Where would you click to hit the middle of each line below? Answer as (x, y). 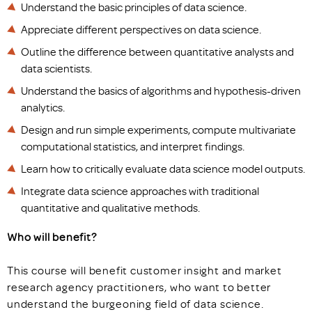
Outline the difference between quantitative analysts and (157, 52)
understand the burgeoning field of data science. (135, 304)
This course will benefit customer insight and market (145, 270)
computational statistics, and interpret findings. (133, 146)
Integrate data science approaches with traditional (140, 191)
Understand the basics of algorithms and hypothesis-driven (161, 91)
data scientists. (56, 68)
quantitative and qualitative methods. (110, 208)
